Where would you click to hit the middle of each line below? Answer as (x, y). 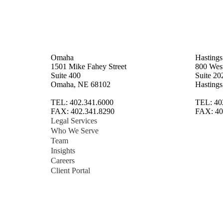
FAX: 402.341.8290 (83, 111)
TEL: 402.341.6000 (82, 102)
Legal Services (74, 121)
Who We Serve (75, 131)
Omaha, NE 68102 (81, 84)
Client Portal (70, 170)
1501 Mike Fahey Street (89, 66)
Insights (63, 151)
